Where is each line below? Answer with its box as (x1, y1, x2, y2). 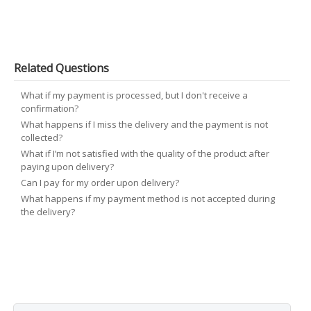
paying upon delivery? (21, 160, 114, 173)
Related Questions (14, 60, 109, 76)
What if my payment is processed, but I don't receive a (21, 88, 248, 101)
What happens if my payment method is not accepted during (21, 192, 275, 205)
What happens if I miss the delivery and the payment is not (21, 117, 268, 131)
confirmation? (21, 101, 78, 115)
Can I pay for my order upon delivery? (21, 176, 179, 189)
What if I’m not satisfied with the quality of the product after (21, 146, 269, 160)
